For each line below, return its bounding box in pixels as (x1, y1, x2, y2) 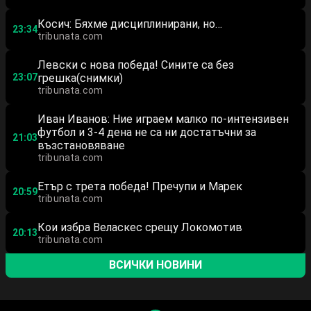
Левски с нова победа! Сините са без (37, 58, 234, 72)
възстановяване (37, 138, 125, 152)
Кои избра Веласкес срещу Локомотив (37, 220, 242, 234)
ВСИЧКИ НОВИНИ (109, 258, 202, 272)
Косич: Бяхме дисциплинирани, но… (37, 17, 222, 31)
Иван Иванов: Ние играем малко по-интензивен (37, 112, 289, 126)
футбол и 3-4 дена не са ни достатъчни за (37, 125, 256, 139)
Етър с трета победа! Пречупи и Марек (37, 179, 242, 193)
